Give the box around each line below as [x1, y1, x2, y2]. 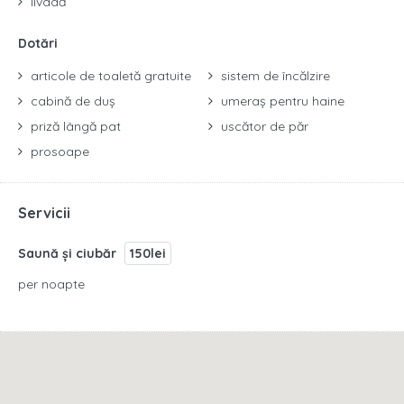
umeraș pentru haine [217, 93, 344, 109]
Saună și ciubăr [18, 245, 120, 262]
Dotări [18, 35, 58, 51]
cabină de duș [27, 93, 115, 109]
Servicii [18, 204, 70, 222]
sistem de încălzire [217, 68, 330, 84]
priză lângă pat [27, 118, 121, 134]
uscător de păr [217, 118, 308, 134]
